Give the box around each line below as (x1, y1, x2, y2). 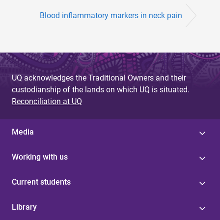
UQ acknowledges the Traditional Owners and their (12, 73, 186, 82)
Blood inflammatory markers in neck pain (40, 10, 182, 20)
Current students (12, 177, 71, 187)
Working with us (12, 152, 68, 162)
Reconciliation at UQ (12, 96, 82, 106)
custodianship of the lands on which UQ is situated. (12, 84, 190, 94)
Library (12, 202, 37, 212)
